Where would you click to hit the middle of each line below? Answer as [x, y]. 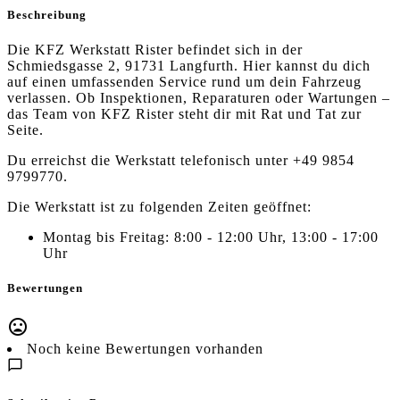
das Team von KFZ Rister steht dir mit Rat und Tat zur [184, 114]
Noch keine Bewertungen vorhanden [145, 348]
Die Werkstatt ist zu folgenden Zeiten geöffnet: [159, 207]
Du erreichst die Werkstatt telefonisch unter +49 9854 [181, 161]
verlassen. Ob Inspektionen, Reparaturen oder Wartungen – [199, 98]
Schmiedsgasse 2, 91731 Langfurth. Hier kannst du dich [189, 66]
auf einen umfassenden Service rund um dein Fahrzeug [184, 82]
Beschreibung [47, 15]
